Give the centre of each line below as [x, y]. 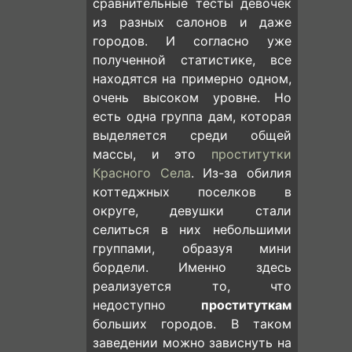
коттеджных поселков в [192, 192]
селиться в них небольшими [192, 229]
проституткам [246, 305]
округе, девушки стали [192, 211]
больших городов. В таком [192, 324]
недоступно [147, 305]
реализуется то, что [192, 286]
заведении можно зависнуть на [192, 343]
